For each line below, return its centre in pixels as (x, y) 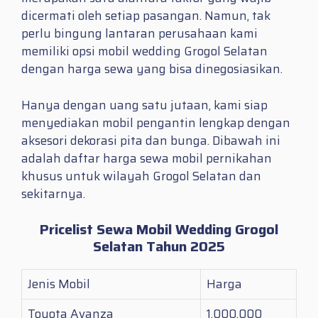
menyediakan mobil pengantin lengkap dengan (156, 122)
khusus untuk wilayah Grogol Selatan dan (141, 176)
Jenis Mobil (59, 284)
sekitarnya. (53, 193)
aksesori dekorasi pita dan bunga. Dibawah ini (151, 140)
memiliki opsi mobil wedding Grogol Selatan (144, 51)
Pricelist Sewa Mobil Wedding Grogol (159, 230)
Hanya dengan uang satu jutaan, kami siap (144, 105)
